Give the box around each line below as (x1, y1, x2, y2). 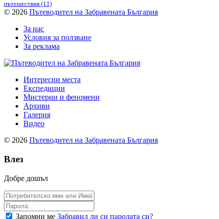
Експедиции (23, 84, 65, 93)
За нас (23, 24, 44, 33)
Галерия (23, 110, 50, 119)
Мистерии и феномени (23, 93, 100, 102)
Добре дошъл (4, 174, 48, 182)
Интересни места (23, 75, 81, 84)
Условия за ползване (23, 33, 91, 42)
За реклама (23, 42, 60, 51)
